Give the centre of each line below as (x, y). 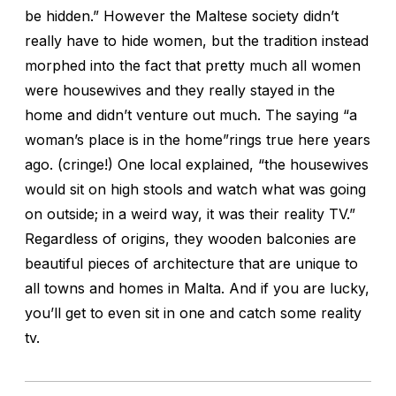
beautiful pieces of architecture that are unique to (191, 263)
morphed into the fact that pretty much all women (193, 65)
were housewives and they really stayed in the (180, 90)
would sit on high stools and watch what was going (195, 189)
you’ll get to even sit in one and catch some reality (193, 312)
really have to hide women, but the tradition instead (197, 40)
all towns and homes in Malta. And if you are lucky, (197, 288)
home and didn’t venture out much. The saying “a (191, 114)
